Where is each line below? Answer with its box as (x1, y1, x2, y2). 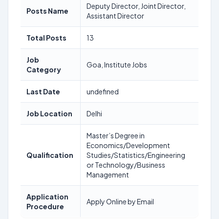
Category (26, 65, 61, 74)
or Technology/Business (87, 160, 165, 169)
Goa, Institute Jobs (87, 60, 147, 69)
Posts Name (26, 6, 68, 15)
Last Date (26, 87, 60, 96)
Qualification (26, 151, 73, 159)
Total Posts (26, 33, 66, 42)
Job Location (26, 109, 72, 118)
